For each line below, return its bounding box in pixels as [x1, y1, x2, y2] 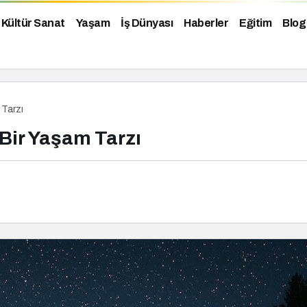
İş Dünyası [121, 17, 173, 29]
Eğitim [239, 17, 271, 29]
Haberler [184, 17, 228, 29]
